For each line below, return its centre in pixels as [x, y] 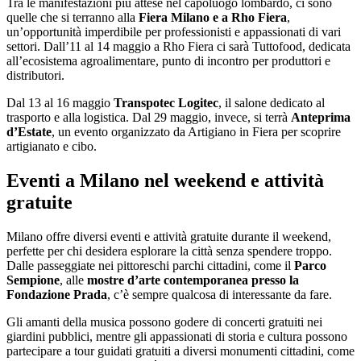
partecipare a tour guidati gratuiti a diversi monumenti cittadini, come [180, 351]
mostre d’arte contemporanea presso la [193, 280]
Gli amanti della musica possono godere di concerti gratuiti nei [164, 322]
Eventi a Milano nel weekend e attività [165, 180]
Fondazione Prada [57, 294]
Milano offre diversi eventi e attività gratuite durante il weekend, [169, 236]
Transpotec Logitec [166, 103]
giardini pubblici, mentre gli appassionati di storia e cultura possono [177, 336]
